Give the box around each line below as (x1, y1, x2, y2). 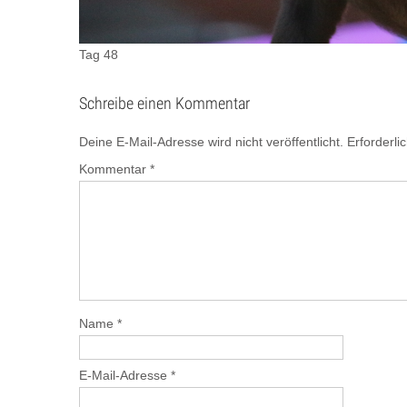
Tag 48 (79, 46, 118, 62)
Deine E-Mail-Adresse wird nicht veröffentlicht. (79, 134, 343, 149)
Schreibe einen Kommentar (79, 93, 250, 113)
